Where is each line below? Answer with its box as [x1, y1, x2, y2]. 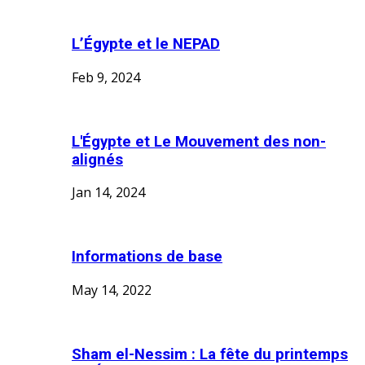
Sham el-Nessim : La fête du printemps [72, 345, 348, 363]
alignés [72, 150, 123, 169]
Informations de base [72, 248, 222, 266]
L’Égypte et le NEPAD [72, 35, 220, 54]
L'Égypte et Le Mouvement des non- [72, 132, 326, 151]
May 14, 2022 [72, 280, 152, 299]
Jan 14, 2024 [72, 183, 145, 202]
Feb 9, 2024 [72, 68, 140, 86]
